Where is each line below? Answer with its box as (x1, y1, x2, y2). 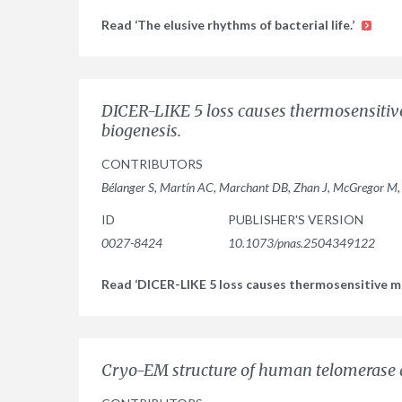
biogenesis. (101, 120, 181, 141)
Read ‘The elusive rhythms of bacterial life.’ (101, 17, 357, 32)
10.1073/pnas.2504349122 (228, 235, 375, 250)
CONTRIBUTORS (101, 156, 203, 171)
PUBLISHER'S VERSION (228, 212, 363, 227)
